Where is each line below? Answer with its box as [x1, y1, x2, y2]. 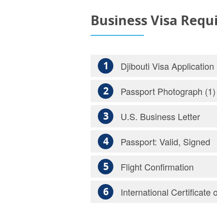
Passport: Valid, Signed [121, 135, 210, 148]
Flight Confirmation [121, 160, 194, 173]
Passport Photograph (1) [121, 85, 216, 98]
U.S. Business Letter [121, 110, 200, 123]
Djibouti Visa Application [121, 60, 214, 73]
